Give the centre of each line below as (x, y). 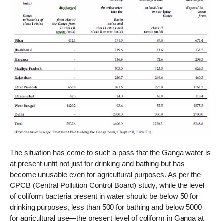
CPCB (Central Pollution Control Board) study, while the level (107, 185)
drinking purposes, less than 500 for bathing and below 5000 (106, 207)
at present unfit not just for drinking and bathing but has (97, 164)
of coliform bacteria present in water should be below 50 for (104, 196)
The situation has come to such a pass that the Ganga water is (110, 153)
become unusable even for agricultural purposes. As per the (105, 175)
